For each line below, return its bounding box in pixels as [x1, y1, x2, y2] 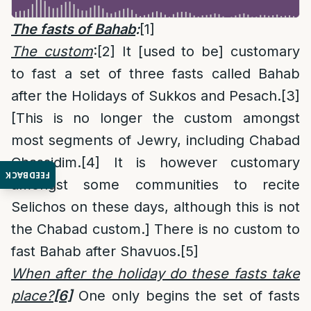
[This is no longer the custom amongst [11, 110, 300, 126]
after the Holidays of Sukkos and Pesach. [11, 87, 281, 104]
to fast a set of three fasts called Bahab [11, 65, 300, 82]
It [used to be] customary [115, 43, 301, 60]
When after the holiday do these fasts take [11, 265, 300, 282]
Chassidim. [11, 154, 81, 171]
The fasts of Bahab [11, 21, 135, 37]
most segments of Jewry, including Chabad [11, 132, 300, 149]
